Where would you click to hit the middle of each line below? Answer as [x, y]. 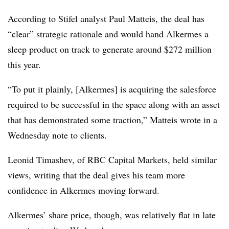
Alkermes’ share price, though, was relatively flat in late [112, 215]
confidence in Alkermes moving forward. [84, 190]
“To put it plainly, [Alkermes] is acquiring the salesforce [112, 89]
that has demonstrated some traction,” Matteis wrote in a [112, 120]
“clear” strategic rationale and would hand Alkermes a [108, 34]
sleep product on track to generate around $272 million [110, 49]
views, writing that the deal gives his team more [96, 175]
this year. [24, 64]
